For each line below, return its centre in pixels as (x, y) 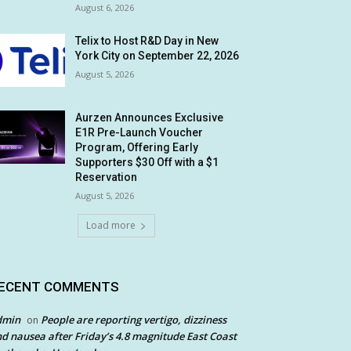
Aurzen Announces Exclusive (150, 118)
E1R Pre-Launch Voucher (139, 133)
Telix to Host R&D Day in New (147, 41)
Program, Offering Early (137, 148)
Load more (110, 226)
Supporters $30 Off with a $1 (147, 163)
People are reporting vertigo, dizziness (134, 320)
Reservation (107, 177)
